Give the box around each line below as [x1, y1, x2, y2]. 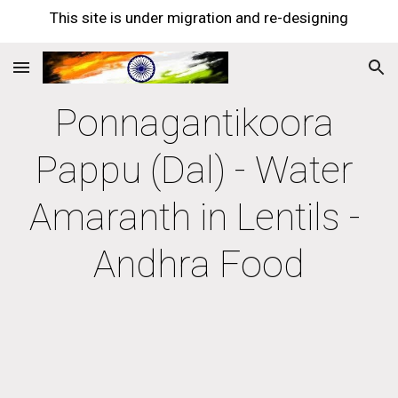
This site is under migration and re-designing [50, 9, 348, 27]
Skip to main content [14, 25, 140, 41]
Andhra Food [93, 242, 305, 286]
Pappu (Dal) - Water [36, 147, 354, 192]
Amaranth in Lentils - [28, 195, 361, 239]
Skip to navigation [273, 25, 384, 41]
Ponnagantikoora [55, 100, 334, 145]
